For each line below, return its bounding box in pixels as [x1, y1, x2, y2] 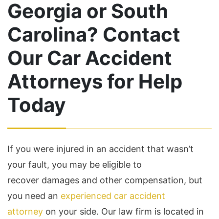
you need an [7, 191, 61, 201]
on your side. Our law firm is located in [43, 206, 204, 217]
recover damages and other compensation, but [7, 175, 202, 185]
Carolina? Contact [7, 22, 180, 46]
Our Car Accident [7, 46, 172, 70]
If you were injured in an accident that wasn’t [7, 144, 194, 154]
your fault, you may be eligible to [7, 159, 142, 170]
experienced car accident [61, 191, 165, 201]
